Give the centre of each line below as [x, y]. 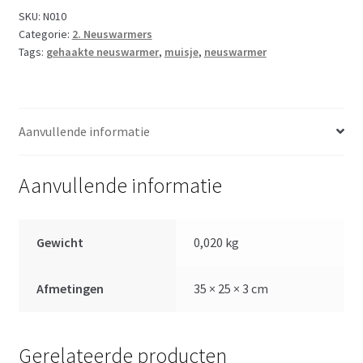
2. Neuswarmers [112, 34]
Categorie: [45, 34]
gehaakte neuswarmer [102, 51]
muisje [181, 51]
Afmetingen [70, 289]
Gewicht [60, 243]
